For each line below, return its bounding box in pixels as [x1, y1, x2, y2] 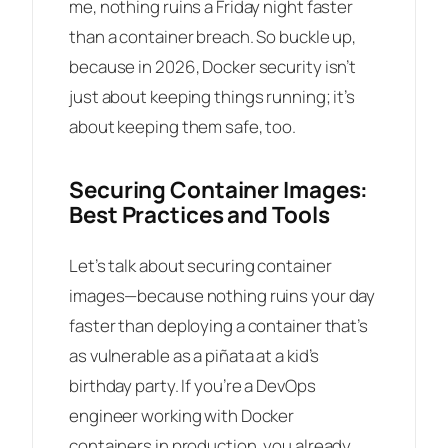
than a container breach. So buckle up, [69, 25, 357, 49]
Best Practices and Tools [69, 199, 330, 231]
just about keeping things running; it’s [69, 85, 356, 109]
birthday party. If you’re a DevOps [69, 374, 316, 397]
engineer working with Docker [69, 404, 295, 427]
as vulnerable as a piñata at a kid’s [69, 344, 320, 367]
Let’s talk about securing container [69, 254, 332, 277]
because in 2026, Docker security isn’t [69, 55, 357, 79]
